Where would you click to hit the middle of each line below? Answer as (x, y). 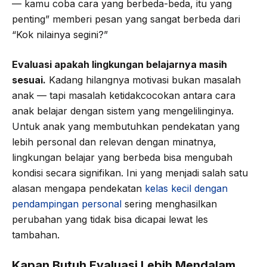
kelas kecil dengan (186, 189)
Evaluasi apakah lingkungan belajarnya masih (119, 65)
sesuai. (29, 80)
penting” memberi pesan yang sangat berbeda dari (126, 19)
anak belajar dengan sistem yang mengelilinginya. (123, 111)
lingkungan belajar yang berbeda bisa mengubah (122, 158)
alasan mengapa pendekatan (78, 189)
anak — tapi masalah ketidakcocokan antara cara (124, 96)
